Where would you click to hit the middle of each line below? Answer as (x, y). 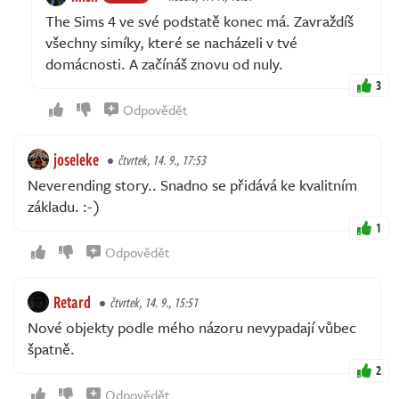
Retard (72, 302)
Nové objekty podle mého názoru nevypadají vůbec (192, 328)
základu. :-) (64, 207)
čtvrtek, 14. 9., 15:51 (154, 303)
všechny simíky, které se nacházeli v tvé (171, 43)
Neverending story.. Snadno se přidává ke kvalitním (192, 185)
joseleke (76, 160)
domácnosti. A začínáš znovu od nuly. (164, 64)
